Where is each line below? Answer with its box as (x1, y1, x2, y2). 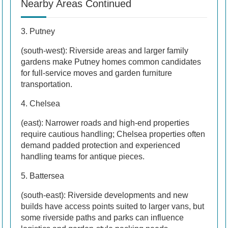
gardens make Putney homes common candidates (21, 57, 201, 66)
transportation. (21, 79, 72, 89)
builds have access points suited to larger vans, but (21, 202, 204, 211)
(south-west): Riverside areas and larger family (21, 46, 188, 55)
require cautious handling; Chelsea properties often (21, 129, 205, 138)
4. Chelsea (21, 99, 60, 108)
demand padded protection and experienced (21, 140, 180, 150)
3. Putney (21, 26, 55, 36)
